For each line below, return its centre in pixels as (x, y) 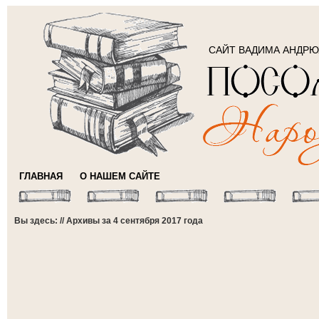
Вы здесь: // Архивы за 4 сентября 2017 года (109, 221)
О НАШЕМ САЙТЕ (120, 176)
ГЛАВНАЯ (41, 176)
